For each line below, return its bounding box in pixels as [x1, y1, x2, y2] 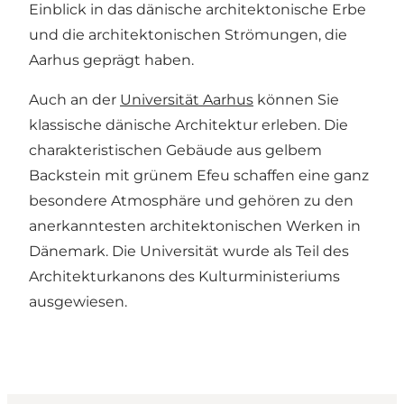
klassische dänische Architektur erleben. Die [29, 115, 348, 133]
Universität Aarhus [120, 90, 253, 108]
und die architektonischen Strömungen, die [29, 25, 347, 43]
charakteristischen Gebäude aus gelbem [29, 141, 322, 159]
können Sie [253, 90, 339, 108]
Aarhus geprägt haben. [29, 50, 194, 69]
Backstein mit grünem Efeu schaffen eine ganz [29, 166, 369, 184]
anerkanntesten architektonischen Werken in [29, 216, 361, 234]
